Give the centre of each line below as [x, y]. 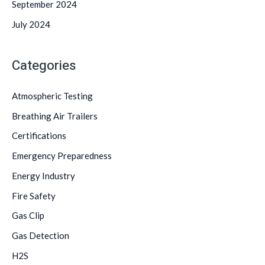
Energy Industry [43, 175]
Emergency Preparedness [62, 156]
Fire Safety [34, 195]
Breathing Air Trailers [55, 116]
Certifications [39, 136]
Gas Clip [28, 216]
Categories [44, 65]
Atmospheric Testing [52, 96]
